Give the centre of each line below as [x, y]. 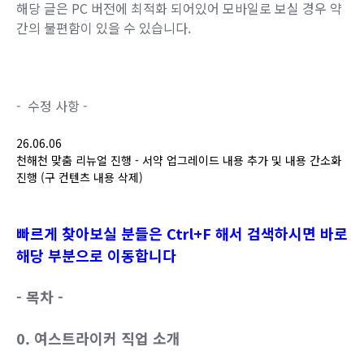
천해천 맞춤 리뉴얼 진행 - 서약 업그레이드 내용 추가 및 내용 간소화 [179, 160]
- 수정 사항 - [54, 106]
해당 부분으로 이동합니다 [96, 256]
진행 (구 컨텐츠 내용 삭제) [80, 178]
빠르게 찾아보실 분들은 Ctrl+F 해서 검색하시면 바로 [182, 234]
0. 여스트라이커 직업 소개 [98, 338]
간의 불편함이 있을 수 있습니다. [104, 28]
